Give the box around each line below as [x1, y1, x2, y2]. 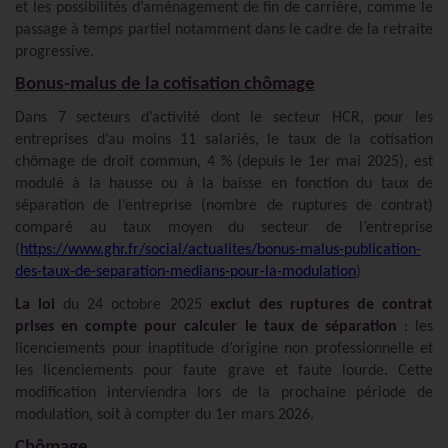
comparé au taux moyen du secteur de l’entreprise [15, 219, 433, 236]
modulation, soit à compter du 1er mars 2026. [15, 406, 314, 423]
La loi [15, 296, 56, 313]
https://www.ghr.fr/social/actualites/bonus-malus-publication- [20, 241, 421, 258]
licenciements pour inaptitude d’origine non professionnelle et [15, 340, 433, 357]
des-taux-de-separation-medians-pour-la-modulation [15, 263, 356, 280]
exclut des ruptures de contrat [209, 296, 434, 313]
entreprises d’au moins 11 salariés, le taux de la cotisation [15, 131, 433, 148]
